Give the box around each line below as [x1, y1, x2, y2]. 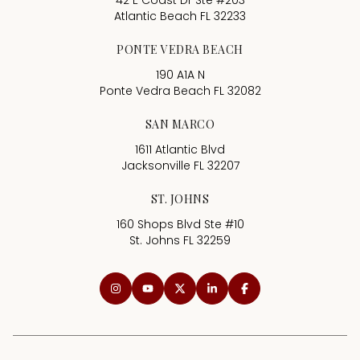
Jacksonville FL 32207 [121, 157, 239, 174]
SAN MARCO [145, 117, 215, 133]
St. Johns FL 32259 [129, 232, 231, 249]
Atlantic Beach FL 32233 [114, 8, 246, 25]
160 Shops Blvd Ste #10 [116, 216, 244, 233]
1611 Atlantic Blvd [135, 141, 225, 158]
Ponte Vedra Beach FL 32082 [99, 83, 261, 100]
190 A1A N [155, 67, 205, 84]
